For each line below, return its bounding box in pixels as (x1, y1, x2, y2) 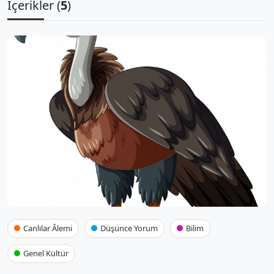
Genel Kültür (23, 248, 68, 259)
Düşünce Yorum (100, 223, 158, 234)
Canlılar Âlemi (23, 223, 72, 234)
